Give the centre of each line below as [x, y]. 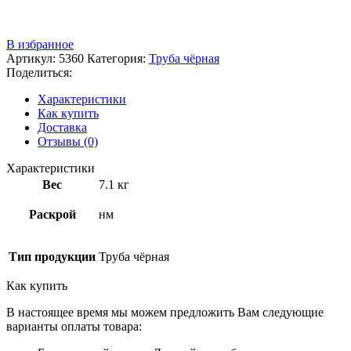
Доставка [62, 127]
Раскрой [52, 214]
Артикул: [33, 58]
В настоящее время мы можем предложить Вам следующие [165, 312]
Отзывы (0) [68, 141]
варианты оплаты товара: [74, 326]
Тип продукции [52, 256]
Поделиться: [39, 72]
